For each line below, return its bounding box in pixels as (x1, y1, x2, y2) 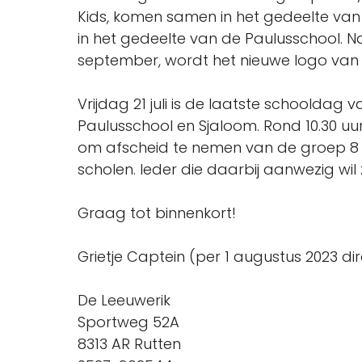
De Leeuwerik (78, 290, 170, 310)
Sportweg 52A (78, 312, 179, 332)
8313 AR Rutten (78, 334, 181, 354)
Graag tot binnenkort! (78, 203, 236, 223)
